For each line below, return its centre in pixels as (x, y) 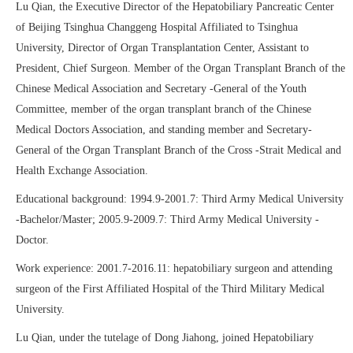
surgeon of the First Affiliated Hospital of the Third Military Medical (170, 289)
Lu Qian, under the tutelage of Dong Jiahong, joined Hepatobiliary (165, 338)
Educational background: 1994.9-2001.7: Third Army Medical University (180, 199)
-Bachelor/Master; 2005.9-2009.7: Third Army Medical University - (167, 219)
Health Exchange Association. (82, 171)
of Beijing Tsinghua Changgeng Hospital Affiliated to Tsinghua (157, 27)
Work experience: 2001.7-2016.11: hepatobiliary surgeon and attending (174, 268)
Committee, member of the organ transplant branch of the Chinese (163, 109)
